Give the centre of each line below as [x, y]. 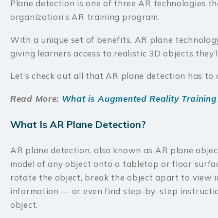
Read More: [36, 99]
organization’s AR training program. [86, 17]
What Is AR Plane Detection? [78, 125]
